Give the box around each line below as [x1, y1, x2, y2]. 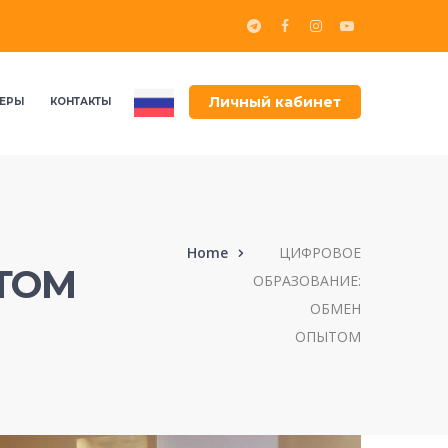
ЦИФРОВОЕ [279, 243, 361, 263]
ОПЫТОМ [295, 327, 361, 347]
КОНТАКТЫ [50, 95, 111, 108]
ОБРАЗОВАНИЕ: [253, 271, 361, 291]
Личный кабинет [209, 93, 341, 111]
